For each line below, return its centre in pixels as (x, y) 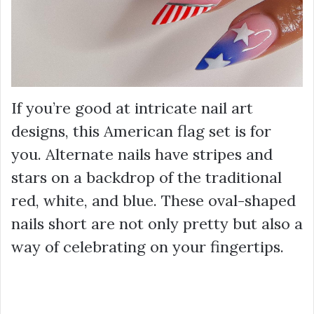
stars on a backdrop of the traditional (146, 177)
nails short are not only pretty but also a (157, 223)
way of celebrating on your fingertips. (148, 246)
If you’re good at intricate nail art (132, 108)
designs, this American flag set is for (141, 131)
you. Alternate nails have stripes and (142, 154)
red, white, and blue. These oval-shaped (153, 200)
